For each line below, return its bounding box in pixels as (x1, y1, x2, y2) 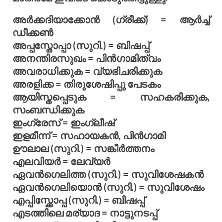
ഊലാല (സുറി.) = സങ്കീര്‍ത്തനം (12, 142, 154, 154)
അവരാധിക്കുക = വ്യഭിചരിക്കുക (12, 64, 162, 77)
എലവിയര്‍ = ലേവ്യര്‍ (12, 155, 110, 167)
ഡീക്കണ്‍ (12, 26, 53, 38)
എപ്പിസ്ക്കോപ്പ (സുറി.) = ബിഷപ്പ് (12, 193, 145, 206)
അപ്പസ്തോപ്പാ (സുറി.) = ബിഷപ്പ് (12, 39, 149, 51)
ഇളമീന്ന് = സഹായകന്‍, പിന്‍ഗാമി (12, 129, 166, 141)
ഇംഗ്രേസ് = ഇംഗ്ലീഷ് (12, 116, 114, 128)
